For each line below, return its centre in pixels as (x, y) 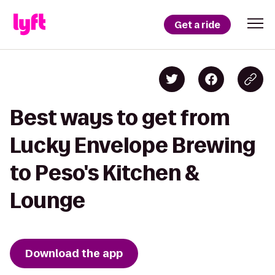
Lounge (48, 200)
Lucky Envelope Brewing (133, 145)
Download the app (74, 254)
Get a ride (197, 25)
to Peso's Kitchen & (105, 173)
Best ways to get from (120, 118)
